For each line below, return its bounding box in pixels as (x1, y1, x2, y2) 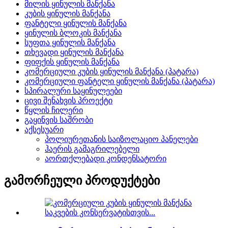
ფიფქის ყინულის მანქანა (24, 58, 120, 67)
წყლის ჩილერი (24, 106, 83, 115)
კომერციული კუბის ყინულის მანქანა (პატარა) (24, 67, 198, 76)
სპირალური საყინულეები (24, 87, 122, 96)
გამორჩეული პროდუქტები (4, 174, 160, 188)
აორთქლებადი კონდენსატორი (45, 154, 166, 163)
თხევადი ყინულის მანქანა (24, 48, 124, 57)
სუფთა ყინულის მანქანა (24, 38, 116, 47)
